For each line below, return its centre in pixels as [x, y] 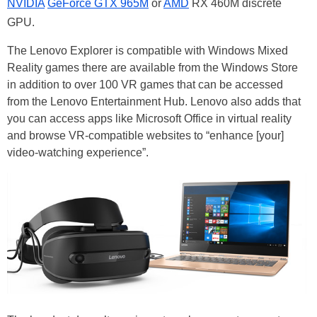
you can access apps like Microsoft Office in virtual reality [149, 119]
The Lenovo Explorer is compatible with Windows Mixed [148, 51]
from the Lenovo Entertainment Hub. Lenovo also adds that [154, 102]
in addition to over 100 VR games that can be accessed [145, 85]
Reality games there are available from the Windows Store [152, 68]
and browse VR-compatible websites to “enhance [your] [145, 136]
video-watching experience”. [78, 153]
